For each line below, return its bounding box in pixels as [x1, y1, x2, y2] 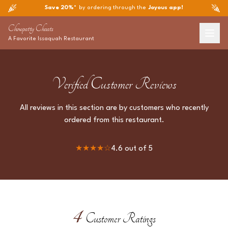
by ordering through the [77, 5, 146, 11]
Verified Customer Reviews [51, 75, 177, 93]
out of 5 [123, 145, 153, 153]
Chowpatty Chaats [8, 23, 53, 34]
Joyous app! [149, 5, 183, 11]
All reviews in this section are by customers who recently [19, 104, 209, 112]
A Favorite [8, 36, 38, 42]
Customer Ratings [85, 211, 156, 226]
